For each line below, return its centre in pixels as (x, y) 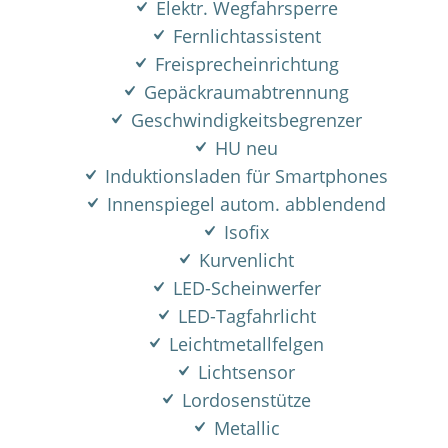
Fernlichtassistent (244, 36)
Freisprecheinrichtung (244, 64)
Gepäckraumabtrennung (244, 92)
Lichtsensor (244, 372)
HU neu (244, 148)
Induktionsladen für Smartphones (244, 176)
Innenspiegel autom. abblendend (244, 204)
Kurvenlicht (244, 260)
